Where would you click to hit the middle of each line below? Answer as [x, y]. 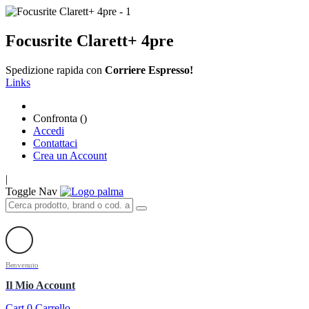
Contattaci [55, 143]
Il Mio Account [40, 285]
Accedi [49, 130]
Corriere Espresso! [149, 70]
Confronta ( [58, 118]
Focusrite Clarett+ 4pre [90, 40]
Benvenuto [22, 265]
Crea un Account [70, 155]
